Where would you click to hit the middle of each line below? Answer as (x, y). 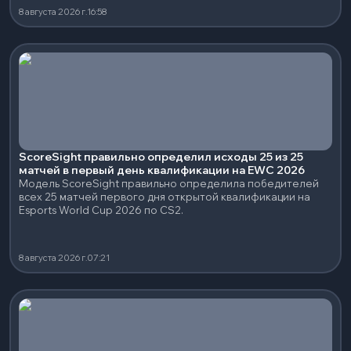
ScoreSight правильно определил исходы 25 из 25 (161, 157)
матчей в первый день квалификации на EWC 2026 (162, 170)
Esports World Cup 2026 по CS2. (101, 210)
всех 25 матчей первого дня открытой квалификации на (165, 197)
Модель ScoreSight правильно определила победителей (169, 183)
